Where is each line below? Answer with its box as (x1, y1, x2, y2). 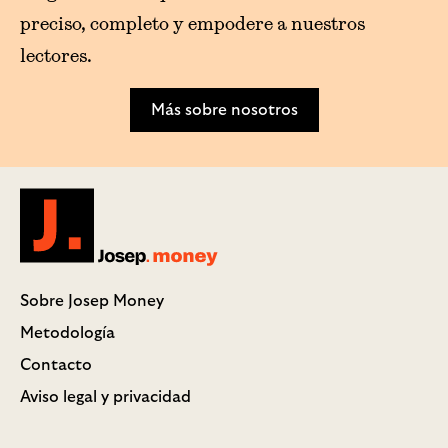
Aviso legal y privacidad (20, 389, 191, 406)
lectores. (20, 43, 92, 69)
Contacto (20, 357, 92, 374)
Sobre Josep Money (20, 293, 164, 310)
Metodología (20, 325, 115, 342)
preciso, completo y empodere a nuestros (20, 11, 365, 37)
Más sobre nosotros (150, 102, 298, 119)
